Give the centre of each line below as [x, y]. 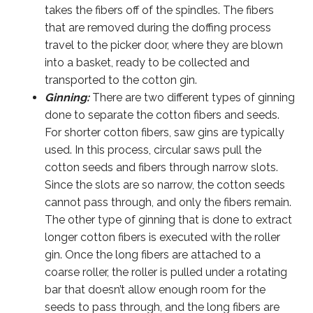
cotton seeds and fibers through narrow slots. [161, 167]
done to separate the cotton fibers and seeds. [162, 115]
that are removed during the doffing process [158, 27]
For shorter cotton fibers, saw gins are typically [165, 132]
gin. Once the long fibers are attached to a [153, 254]
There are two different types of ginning [192, 97]
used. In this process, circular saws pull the [153, 150]
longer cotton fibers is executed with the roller [162, 237]
